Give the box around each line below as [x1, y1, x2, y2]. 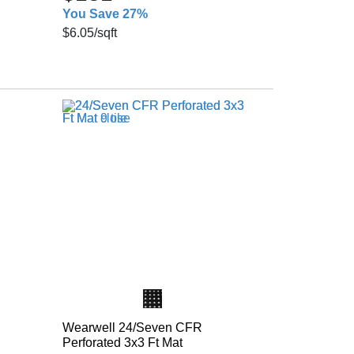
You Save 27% [62, 7, 148, 21]
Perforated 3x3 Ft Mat [62, 336, 183, 349]
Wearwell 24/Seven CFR [62, 321, 202, 334]
